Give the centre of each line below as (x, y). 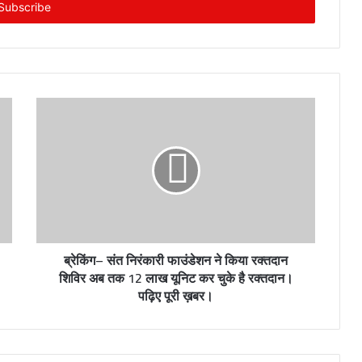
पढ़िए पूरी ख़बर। (176, 296)
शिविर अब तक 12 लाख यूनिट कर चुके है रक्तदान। (176, 278)
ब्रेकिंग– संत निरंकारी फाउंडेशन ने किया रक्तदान (176, 261)
